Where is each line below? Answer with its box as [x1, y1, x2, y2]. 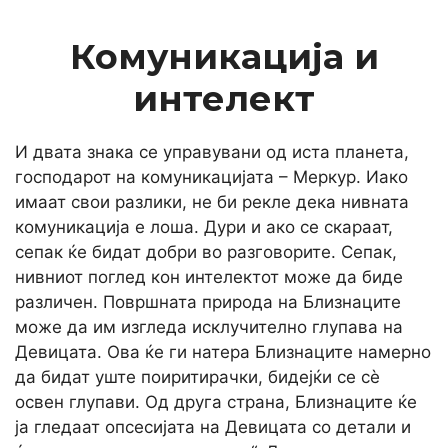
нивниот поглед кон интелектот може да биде [15, 267, 403, 287]
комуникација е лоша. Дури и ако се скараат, [15, 217, 393, 237]
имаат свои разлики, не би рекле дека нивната [15, 192, 409, 212]
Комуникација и [69, 35, 379, 78]
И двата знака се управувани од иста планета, [15, 142, 409, 162]
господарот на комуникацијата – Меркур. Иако [15, 167, 408, 187]
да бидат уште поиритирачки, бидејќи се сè [15, 367, 380, 387]
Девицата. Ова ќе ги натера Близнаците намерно [15, 342, 431, 362]
